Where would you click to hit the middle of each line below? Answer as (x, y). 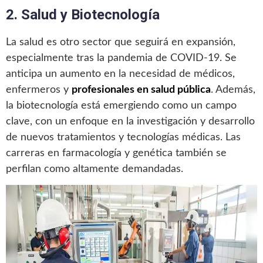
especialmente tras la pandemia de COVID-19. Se (121, 58)
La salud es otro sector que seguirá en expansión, (121, 42)
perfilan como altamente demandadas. (95, 169)
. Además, (233, 90)
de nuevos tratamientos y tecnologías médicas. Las (123, 137)
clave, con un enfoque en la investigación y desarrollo (130, 121)
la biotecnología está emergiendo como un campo (121, 105)
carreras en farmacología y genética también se (116, 153)
